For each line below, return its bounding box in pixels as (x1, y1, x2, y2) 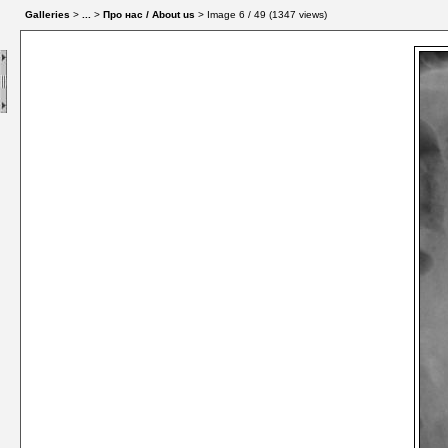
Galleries (25, 9, 70, 20)
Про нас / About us (103, 9, 195, 20)
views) (296, 9, 327, 20)
